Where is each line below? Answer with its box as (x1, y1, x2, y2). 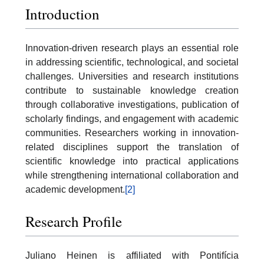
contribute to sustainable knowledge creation (25, 85, 239, 95)
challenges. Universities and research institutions (25, 71, 239, 81)
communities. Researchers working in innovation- (25, 128, 239, 138)
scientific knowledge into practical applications (25, 156, 239, 166)
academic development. (25, 184, 125, 194)
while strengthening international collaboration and (25, 170, 239, 180)
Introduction (25, 4, 100, 24)
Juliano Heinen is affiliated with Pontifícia (25, 250, 239, 260)
